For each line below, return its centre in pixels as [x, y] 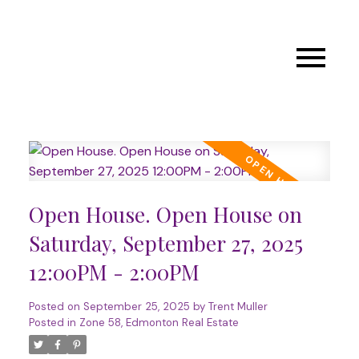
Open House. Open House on [165, 214]
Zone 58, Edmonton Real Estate [159, 322]
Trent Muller [238, 306]
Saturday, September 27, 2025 [165, 243]
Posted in [52, 322]
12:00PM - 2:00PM [114, 272]
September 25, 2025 [136, 306]
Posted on [56, 306]
